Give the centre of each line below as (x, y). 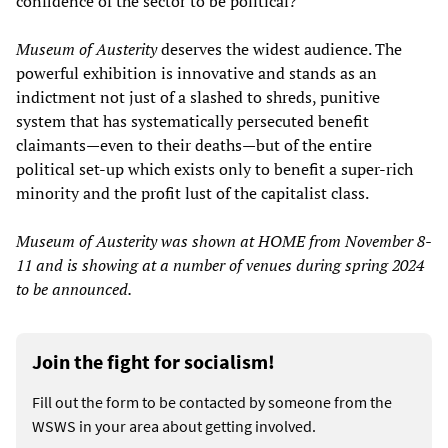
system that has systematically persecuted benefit (192, 121)
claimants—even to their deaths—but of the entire (194, 145)
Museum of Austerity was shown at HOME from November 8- (224, 241)
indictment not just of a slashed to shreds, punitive (198, 97)
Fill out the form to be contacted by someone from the (212, 402)
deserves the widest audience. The (281, 49)
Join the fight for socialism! (153, 362)
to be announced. (74, 289)
